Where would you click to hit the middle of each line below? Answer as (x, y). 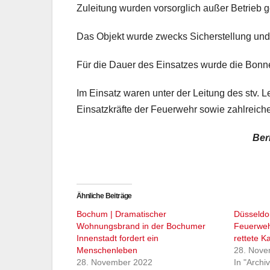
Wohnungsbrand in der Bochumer (141, 226)
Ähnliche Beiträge (104, 196)
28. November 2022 (115, 262)
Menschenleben (107, 250)
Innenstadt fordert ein (118, 238)
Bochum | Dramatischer (121, 214)
